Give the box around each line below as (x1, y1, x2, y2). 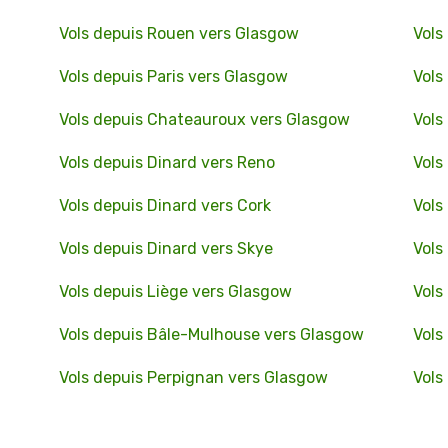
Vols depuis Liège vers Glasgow (58, 282, 292, 301)
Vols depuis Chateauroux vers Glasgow (58, 110, 350, 129)
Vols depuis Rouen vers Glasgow (58, 24, 299, 43)
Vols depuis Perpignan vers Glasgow (58, 368, 328, 387)
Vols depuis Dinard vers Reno (58, 153, 275, 172)
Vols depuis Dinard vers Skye (58, 239, 273, 258)
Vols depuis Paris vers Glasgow (58, 67, 288, 86)
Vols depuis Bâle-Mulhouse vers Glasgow (58, 325, 364, 344)
